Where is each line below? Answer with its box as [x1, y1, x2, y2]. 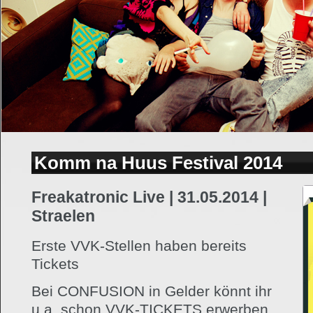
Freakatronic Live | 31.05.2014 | [31, 188, 267, 206]
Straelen [31, 207, 95, 225]
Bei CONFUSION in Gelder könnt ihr [31, 282, 272, 299]
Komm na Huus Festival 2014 [34, 153, 282, 173]
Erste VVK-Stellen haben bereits [31, 238, 247, 254]
